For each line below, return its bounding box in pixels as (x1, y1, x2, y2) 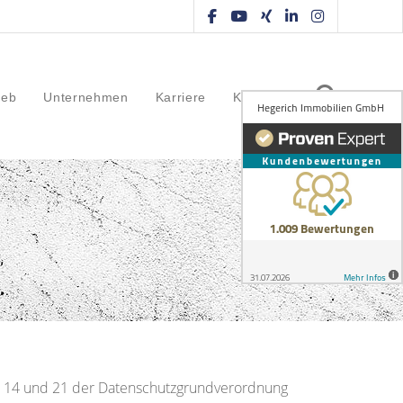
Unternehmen (43, 90, 129, 104)
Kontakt (233, 90, 281, 104)
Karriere (155, 90, 207, 104)
